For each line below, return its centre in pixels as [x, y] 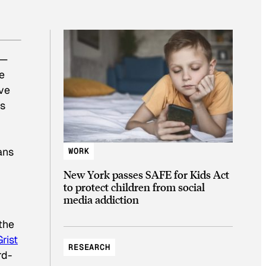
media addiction [101, 199]
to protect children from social [134, 187]
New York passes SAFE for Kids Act [146, 175]
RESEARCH [89, 247]
